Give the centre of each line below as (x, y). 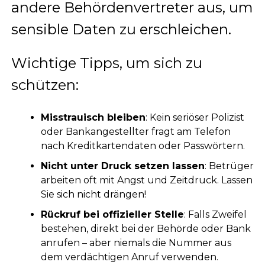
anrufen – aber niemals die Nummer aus (136, 243)
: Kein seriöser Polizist (195, 118)
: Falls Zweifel (215, 215)
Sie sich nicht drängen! (93, 195)
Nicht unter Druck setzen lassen (122, 166)
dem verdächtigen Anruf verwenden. (129, 257)
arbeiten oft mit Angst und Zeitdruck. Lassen (146, 180)
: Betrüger (229, 166)
